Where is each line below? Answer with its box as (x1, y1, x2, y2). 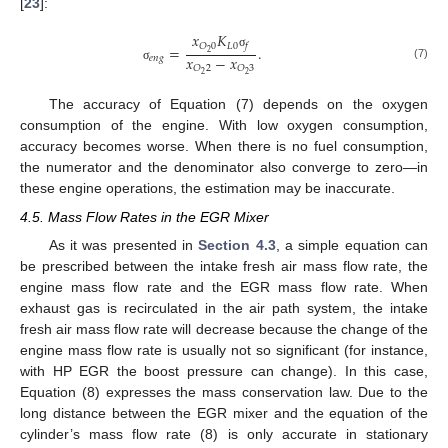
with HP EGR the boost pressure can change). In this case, (20, 362, 428, 379)
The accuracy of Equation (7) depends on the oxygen (48, 96, 428, 113)
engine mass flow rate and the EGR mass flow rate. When (20, 278, 428, 295)
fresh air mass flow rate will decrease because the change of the (20, 320, 428, 337)
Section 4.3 (198, 236, 276, 253)
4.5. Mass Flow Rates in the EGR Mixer (20, 208, 269, 225)
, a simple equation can (275, 236, 429, 253)
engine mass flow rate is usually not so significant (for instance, (20, 341, 428, 358)
